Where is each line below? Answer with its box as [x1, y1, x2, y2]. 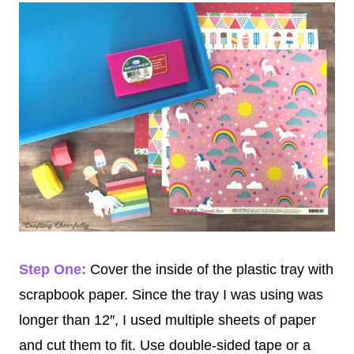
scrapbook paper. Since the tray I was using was [19, 286, 323, 303]
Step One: [19, 261, 86, 277]
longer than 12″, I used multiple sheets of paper [19, 311, 316, 328]
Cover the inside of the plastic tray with [86, 261, 333, 277]
